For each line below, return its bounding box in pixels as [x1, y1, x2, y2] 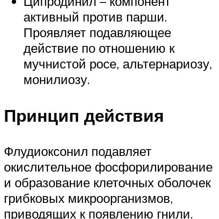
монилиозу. [23, 71, 90, 88]
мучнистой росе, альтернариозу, [23, 56, 212, 72]
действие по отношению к [23, 40, 175, 56]
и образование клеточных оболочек [4, 174, 211, 190]
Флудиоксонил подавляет [4, 143, 152, 159]
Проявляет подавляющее [23, 24, 171, 41]
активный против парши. [23, 9, 167, 25]
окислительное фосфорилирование [4, 158, 213, 175]
